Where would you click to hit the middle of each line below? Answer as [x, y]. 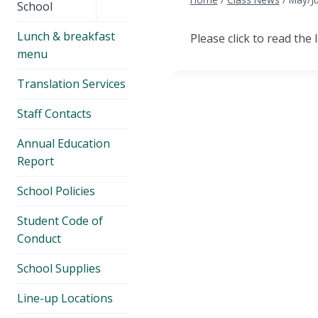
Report [35, 161]
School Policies [56, 191]
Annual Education [64, 143]
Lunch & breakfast [66, 36]
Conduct [39, 238]
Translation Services [71, 83]
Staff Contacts [54, 113]
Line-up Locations [65, 298]
